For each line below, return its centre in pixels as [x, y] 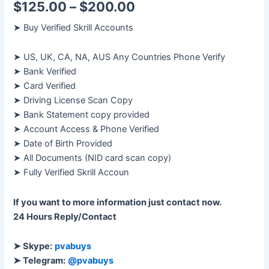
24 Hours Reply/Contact [65, 216]
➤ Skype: [33, 246]
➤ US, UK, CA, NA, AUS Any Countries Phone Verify [119, 57]
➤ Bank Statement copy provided [82, 115]
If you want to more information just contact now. [118, 202]
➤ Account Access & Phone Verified [86, 129]
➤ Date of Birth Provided [63, 144]
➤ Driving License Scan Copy [73, 101]
